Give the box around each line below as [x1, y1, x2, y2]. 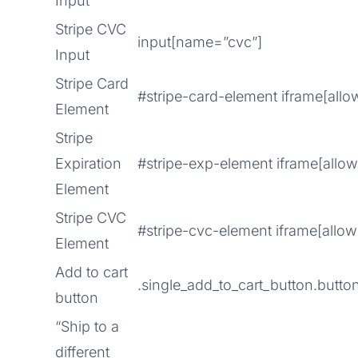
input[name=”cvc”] [137, 34, 262, 50]
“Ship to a [55, 318, 119, 335]
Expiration [55, 155, 121, 172]
